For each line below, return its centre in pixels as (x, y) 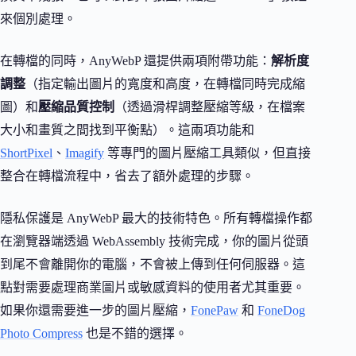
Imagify (85, 153)
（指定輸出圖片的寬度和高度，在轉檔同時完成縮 (165, 84)
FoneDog (281, 311)
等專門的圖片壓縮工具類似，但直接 (207, 153)
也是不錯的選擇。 (135, 334)
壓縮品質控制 (76, 107)
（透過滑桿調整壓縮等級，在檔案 (210, 107)
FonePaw (215, 311)
